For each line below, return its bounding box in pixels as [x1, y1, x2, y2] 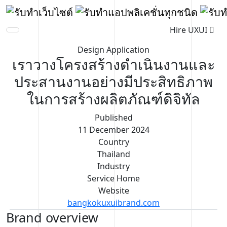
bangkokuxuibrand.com [67, 197, 160, 208]
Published [94, 111, 133, 123]
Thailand [97, 148, 130, 160]
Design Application [78, 44, 149, 55]
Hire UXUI [170, 24, 207, 35]
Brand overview [6, 208, 98, 226]
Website [98, 184, 129, 196]
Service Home [87, 172, 140, 184]
